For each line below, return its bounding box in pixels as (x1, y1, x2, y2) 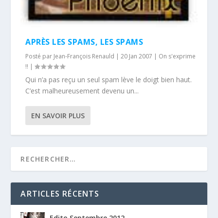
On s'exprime (159, 52, 196, 61)
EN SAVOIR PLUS (31, 111, 85, 121)
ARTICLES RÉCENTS (20, 188, 100, 200)
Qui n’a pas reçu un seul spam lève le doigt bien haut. (25, 75, 192, 85)
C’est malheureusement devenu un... (25, 86, 139, 96)
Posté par (25, 52, 54, 61)
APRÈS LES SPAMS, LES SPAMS (25, 36, 144, 48)
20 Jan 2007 (121, 52, 153, 61)
